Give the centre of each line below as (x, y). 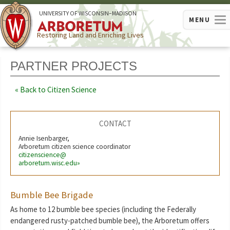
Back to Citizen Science (59, 89)
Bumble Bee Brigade (52, 195)
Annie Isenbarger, (44, 139)
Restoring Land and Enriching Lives (90, 35)
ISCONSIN (96, 13)
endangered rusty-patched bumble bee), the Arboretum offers (110, 221)
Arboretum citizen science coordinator (74, 147)
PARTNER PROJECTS (74, 66)
